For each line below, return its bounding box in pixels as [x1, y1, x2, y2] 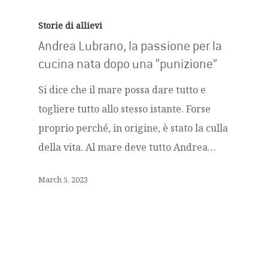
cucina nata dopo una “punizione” [38, 57, 217, 71]
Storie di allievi [38, 20, 102, 31]
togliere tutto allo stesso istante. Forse [38, 102, 211, 115]
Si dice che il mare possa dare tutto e [38, 83, 206, 96]
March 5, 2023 [38, 173, 88, 185]
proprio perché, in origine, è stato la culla [38, 121, 228, 135]
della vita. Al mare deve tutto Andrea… [38, 141, 216, 154]
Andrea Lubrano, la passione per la [38, 39, 222, 53]
